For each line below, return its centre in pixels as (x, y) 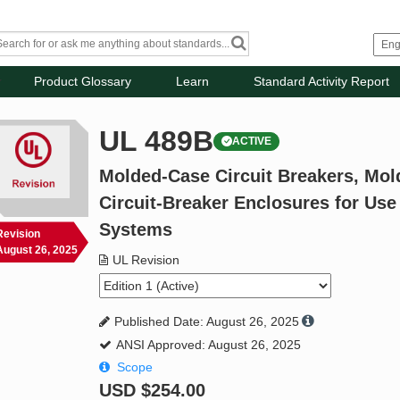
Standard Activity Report (322, 82)
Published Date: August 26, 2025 (207, 322)
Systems (136, 230)
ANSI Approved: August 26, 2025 (209, 345)
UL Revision (146, 260)
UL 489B (157, 142)
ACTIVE (252, 142)
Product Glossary (83, 82)
